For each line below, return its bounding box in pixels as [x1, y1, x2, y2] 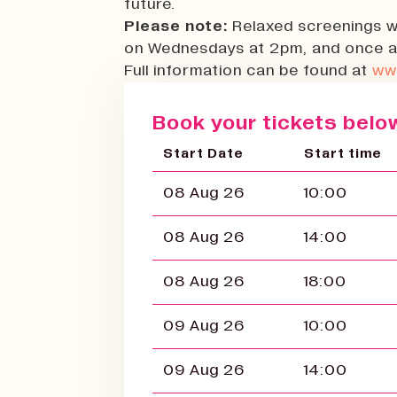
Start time [304, 145, 382, 160]
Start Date [163, 145, 244, 160]
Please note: [124, 18, 232, 35]
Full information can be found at [124, 62, 372, 79]
